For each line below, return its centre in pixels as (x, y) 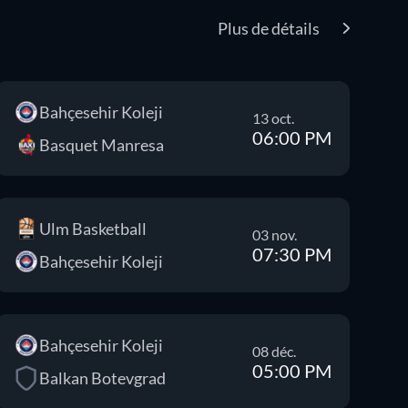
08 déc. (274, 351)
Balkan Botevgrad (102, 378)
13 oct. (273, 117)
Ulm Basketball (92, 229)
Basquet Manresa (101, 145)
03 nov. (274, 234)
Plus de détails (269, 28)
